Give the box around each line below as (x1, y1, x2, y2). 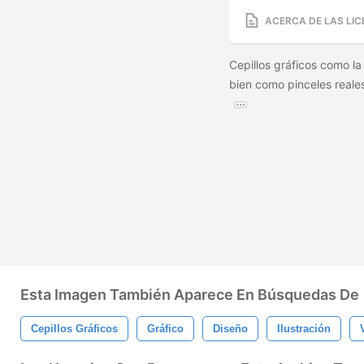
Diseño (213, 323, 248, 335)
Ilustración (277, 323, 331, 335)
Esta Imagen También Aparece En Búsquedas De (20, 286, 359, 303)
